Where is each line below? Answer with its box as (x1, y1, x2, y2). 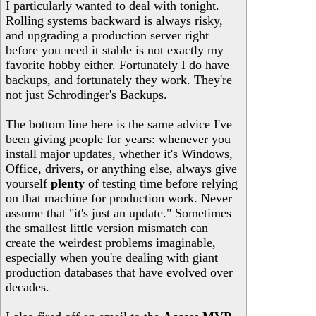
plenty (51, 176, 85, 190)
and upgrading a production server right (6, 28, 209, 42)
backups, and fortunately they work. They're (6, 73, 232, 87)
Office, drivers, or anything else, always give (6, 162, 237, 176)
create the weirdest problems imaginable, (6, 236, 216, 250)
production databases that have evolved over (6, 265, 233, 279)
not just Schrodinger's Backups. (6, 87, 167, 102)
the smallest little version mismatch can (6, 221, 208, 235)
